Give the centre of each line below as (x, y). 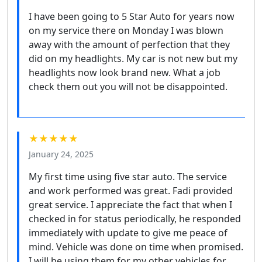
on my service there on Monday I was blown (126, 31)
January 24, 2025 (61, 154)
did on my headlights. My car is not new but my (133, 59)
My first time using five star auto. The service (128, 177)
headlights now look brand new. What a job (125, 73)
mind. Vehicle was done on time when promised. (136, 247)
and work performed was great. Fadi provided (131, 191)
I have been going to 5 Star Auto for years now (132, 17)
